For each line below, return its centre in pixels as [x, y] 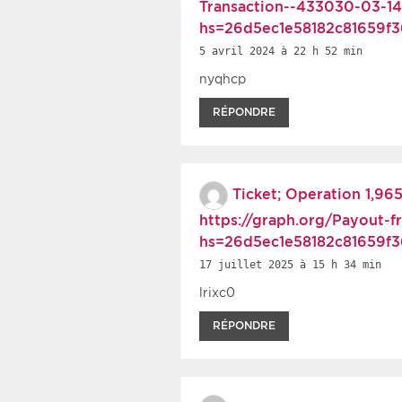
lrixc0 [217, 292]
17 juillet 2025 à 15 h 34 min [290, 264]
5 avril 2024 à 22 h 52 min [281, 51]
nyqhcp [223, 79]
